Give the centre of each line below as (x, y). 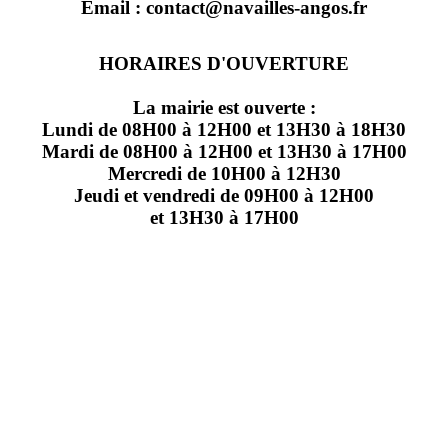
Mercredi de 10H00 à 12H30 (224, 173)
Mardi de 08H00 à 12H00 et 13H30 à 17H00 (224, 151)
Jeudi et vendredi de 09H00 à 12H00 (224, 195)
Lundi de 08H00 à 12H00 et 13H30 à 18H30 (224, 129)
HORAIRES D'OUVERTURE (224, 63)
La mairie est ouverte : (224, 107)
